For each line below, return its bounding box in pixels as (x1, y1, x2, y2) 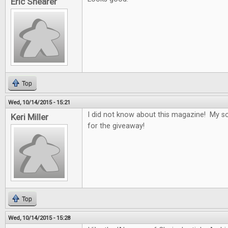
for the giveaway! (88, 122, 145, 130)
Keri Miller (11, 112, 48, 122)
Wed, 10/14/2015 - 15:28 (8, 214, 70, 221)
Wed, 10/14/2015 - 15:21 (8, 99, 70, 106)
